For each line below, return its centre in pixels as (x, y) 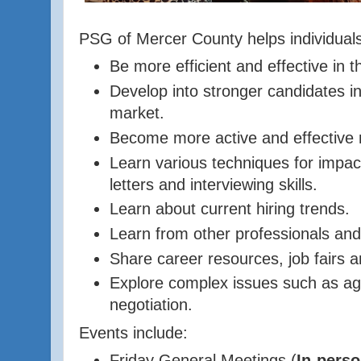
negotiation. (151, 305)
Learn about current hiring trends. (229, 209)
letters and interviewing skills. (213, 184)
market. (137, 113)
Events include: (134, 332)
